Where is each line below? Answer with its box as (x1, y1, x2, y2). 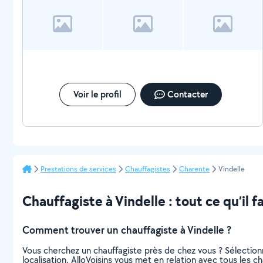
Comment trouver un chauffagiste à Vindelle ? (22, 223, 231, 237)
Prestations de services (41, 164, 116, 174)
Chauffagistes (125, 164, 170, 174)
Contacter (167, 88, 208, 100)
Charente (179, 164, 210, 174)
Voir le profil (73, 88, 122, 100)
